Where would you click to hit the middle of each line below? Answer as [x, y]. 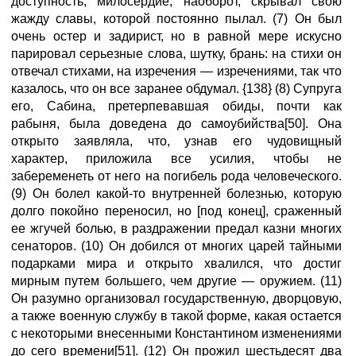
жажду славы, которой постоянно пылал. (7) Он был [176, 19]
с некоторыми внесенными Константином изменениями [176, 333]
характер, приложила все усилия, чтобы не [176, 159]
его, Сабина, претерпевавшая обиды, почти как [176, 106]
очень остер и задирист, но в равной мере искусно [176, 36]
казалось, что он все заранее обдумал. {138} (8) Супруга [176, 89]
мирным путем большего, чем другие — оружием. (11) [176, 281]
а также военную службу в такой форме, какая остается [176, 316]
